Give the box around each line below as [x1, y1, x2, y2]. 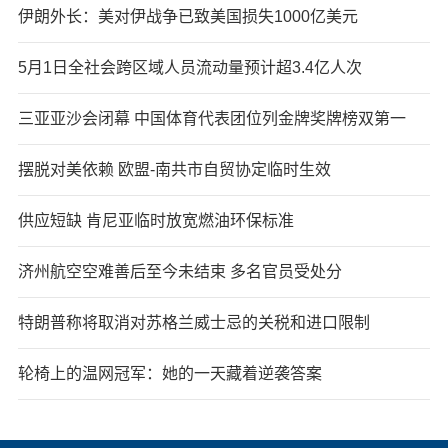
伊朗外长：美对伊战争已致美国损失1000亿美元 [17, 7, 358, 25]
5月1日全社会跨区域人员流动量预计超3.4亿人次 [17, 58, 362, 76]
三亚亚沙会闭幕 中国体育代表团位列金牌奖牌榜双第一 [17, 109, 406, 127]
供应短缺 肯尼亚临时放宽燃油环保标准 [17, 211, 294, 229]
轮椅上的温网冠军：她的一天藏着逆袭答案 [17, 364, 322, 382]
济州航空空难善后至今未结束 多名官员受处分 [17, 262, 342, 280]
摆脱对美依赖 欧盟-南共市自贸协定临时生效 [17, 160, 331, 178]
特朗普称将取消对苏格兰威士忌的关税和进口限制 [17, 313, 370, 331]
